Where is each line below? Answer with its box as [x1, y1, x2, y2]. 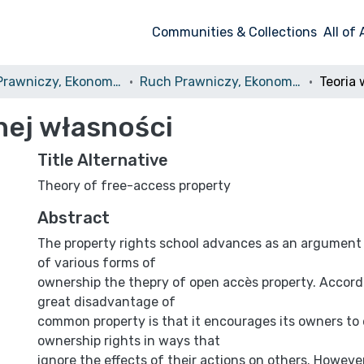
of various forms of [37, 255, 156, 271]
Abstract [37, 208, 110, 227]
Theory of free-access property [37, 178, 231, 193]
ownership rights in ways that [37, 333, 220, 349]
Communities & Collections [152, 24, 318, 40]
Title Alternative [37, 150, 168, 170]
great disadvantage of [37, 294, 175, 310]
